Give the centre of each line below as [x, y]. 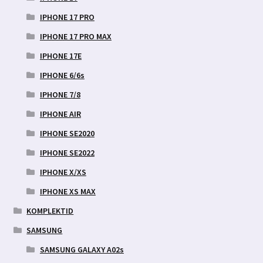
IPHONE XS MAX [68, 192]
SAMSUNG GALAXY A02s [82, 250]
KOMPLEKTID [50, 211]
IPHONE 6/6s [62, 75]
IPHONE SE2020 [67, 134]
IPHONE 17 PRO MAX [75, 37]
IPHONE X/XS [63, 172]
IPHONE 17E [60, 56]
